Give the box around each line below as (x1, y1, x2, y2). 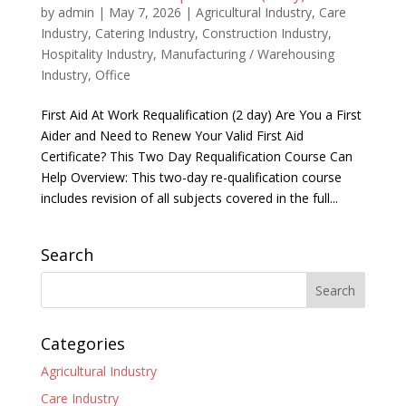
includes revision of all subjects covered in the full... (40, 188, 338, 207)
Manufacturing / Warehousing (159, 44, 334, 63)
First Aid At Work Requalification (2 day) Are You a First (40, 105, 362, 123)
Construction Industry (201, 24, 328, 42)
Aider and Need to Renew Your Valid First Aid (40, 126, 304, 144)
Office (94, 65, 130, 83)
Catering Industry (94, 24, 195, 42)
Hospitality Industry (40, 44, 153, 63)
